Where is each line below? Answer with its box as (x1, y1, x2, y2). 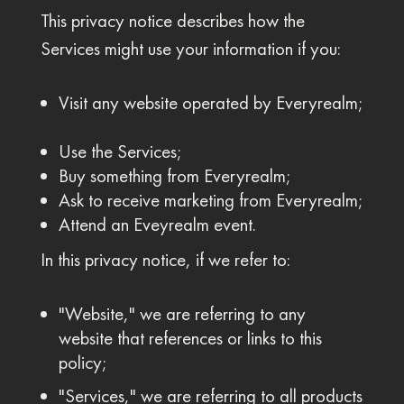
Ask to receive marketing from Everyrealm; (58, 188, 363, 212)
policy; (58, 351, 107, 374)
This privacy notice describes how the (40, 9, 305, 32)
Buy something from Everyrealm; (58, 164, 291, 188)
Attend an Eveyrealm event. (58, 213, 256, 236)
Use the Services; (58, 140, 182, 163)
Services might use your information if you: (40, 37, 341, 60)
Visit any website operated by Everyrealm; (58, 91, 363, 115)
